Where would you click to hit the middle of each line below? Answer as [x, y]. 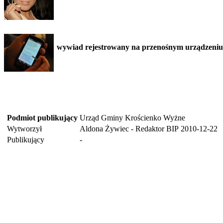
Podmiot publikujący [42, 118]
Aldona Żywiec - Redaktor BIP [129, 129]
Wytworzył [24, 129]
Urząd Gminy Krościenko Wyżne [132, 118]
